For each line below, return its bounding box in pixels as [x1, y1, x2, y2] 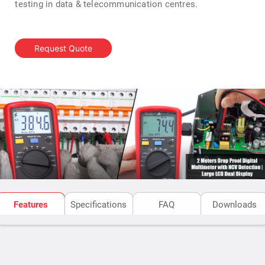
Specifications [70, 199, 127, 210]
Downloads [212, 199, 257, 210]
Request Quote [34, 43, 93, 53]
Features [13, 199, 48, 210]
